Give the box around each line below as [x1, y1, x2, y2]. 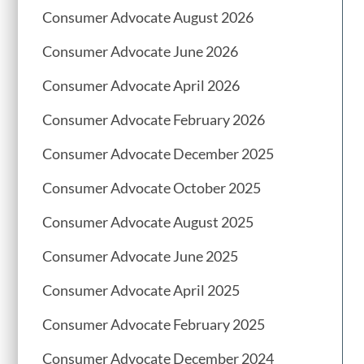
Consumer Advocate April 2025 [42, 281, 240, 300]
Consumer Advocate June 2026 [42, 42, 238, 61]
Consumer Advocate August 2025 [42, 213, 253, 232]
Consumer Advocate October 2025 [42, 179, 261, 197]
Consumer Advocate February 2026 [42, 110, 265, 129]
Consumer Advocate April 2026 [42, 76, 240, 95]
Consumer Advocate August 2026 [42, 8, 253, 27]
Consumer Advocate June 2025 [42, 247, 238, 266]
